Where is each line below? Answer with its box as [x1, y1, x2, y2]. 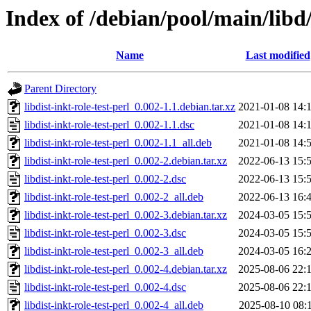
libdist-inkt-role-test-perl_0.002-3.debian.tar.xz [24, 209, 227, 221]
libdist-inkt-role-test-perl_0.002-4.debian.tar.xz [24, 263, 227, 276]
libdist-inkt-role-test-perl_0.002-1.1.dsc [24, 119, 194, 131]
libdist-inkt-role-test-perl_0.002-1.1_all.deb [24, 137, 212, 149]
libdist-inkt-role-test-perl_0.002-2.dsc [24, 173, 186, 185]
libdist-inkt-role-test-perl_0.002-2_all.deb [24, 191, 203, 203]
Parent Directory [24, 83, 96, 95]
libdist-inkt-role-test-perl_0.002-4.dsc [24, 281, 186, 294]
